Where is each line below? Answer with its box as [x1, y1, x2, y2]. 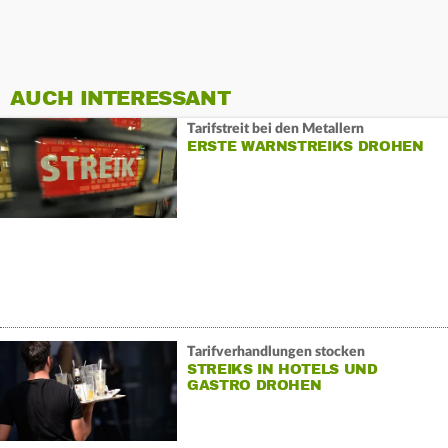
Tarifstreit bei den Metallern [186, 121, 364, 136]
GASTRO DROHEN [186, 376, 322, 394]
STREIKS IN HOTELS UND [186, 360, 378, 378]
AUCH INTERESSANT [10, 86, 230, 112]
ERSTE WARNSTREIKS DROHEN [186, 137, 424, 155]
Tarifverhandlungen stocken [186, 344, 365, 359]
